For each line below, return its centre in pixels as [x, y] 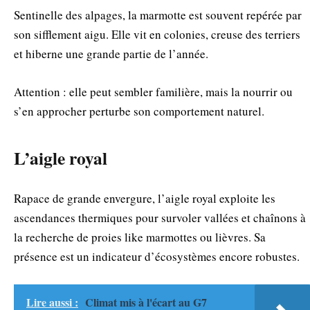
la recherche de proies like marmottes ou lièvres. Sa [140, 237]
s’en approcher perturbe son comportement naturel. [139, 111]
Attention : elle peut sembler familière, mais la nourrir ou [153, 91]
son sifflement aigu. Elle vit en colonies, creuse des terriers [157, 35]
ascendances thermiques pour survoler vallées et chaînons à [160, 218]
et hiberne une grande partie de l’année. [111, 54]
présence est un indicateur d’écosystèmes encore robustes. [157, 257]
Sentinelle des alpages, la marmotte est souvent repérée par [158, 15]
